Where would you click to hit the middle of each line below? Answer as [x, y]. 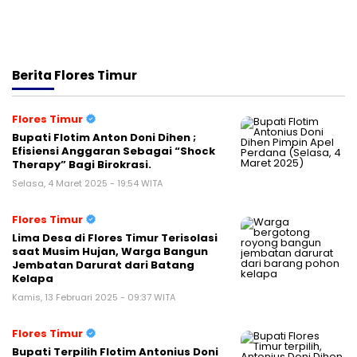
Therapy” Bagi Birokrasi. [82, 165]
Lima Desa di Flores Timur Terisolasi [115, 238]
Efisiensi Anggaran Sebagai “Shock [114, 151]
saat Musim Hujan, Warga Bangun [110, 251]
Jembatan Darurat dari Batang [103, 265]
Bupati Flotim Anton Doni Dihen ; [104, 137]
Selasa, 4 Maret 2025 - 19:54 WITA [87, 183]
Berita [33, 75]
